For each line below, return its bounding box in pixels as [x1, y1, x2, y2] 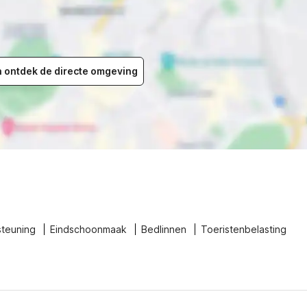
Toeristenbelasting [201, 223, 286, 235]
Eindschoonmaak [50, 223, 127, 235]
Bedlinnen [141, 223, 186, 235]
